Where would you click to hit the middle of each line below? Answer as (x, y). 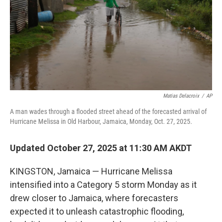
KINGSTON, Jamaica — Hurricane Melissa (91, 171)
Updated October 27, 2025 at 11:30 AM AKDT (101, 148)
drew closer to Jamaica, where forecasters (94, 198)
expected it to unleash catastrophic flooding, (97, 211)
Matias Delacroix (181, 96)
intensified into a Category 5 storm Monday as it (103, 185)
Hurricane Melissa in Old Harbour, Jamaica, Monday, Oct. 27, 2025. (101, 121)
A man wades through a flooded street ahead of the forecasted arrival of (108, 111)
